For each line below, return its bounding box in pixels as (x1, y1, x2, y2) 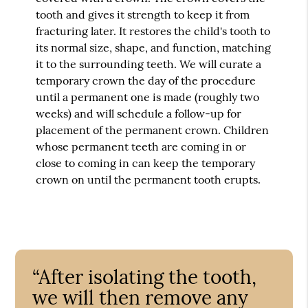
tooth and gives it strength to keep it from (36, 7, 250, 21)
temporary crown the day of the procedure (36, 73, 256, 87)
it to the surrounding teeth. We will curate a (36, 56, 262, 71)
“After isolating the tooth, (32, 264, 257, 289)
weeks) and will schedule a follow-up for (36, 106, 242, 120)
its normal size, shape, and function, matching (36, 40, 272, 54)
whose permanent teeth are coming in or (36, 139, 247, 153)
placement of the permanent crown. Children (36, 122, 269, 137)
